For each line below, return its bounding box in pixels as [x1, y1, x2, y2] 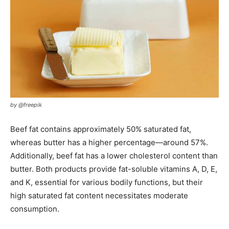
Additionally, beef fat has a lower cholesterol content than [10, 151, 218, 161]
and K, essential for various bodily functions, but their [10, 177, 203, 187]
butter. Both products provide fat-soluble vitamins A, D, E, [10, 164, 217, 174]
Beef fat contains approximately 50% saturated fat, [10, 124, 191, 134]
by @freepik [10, 101, 42, 108]
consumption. [10, 204, 59, 214]
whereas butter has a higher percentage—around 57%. [10, 138, 208, 147]
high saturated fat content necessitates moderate [10, 191, 188, 200]
